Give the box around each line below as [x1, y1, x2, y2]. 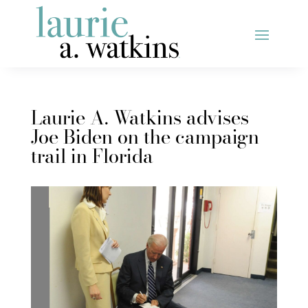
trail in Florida [30, 143, 153, 167]
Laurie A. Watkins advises [30, 104, 249, 129]
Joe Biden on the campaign [30, 124, 259, 148]
